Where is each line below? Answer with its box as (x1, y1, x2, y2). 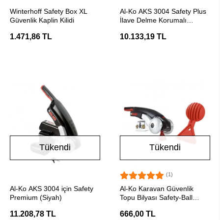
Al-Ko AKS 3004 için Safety (10, 185, 93, 192)
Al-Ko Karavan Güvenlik (120, 185, 193, 192)
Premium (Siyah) (10, 193, 62, 201)
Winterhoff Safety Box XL (10, 7, 87, 15)
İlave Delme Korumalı (120, 16, 187, 24)
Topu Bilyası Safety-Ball (120, 193, 192, 201)
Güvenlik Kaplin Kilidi (10, 16, 74, 24)
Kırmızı (120, 202, 142, 210)
